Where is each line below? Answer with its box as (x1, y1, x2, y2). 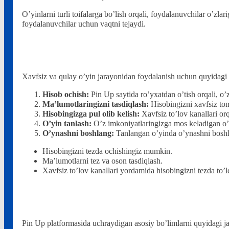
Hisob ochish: (42, 89, 89, 99)
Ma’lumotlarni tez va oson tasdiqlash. (42, 156, 163, 166)
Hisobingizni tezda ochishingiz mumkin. (42, 147, 172, 156)
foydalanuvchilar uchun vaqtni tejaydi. (21, 19, 146, 29)
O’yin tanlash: (42, 119, 91, 128)
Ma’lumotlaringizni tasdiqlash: (42, 99, 149, 109)
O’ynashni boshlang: (42, 128, 114, 138)
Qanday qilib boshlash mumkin (21, 41, 174, 60)
